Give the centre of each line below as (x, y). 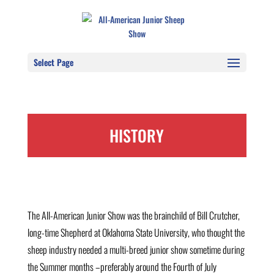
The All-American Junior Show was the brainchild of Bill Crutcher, (133, 215)
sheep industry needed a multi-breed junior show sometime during (136, 250)
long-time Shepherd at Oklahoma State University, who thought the (136, 232)
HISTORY (137, 135)
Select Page (53, 62)
